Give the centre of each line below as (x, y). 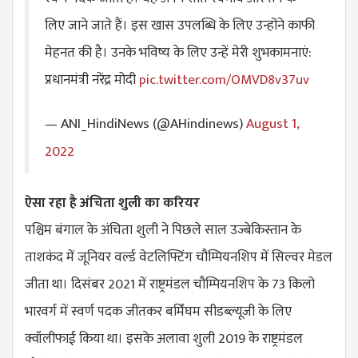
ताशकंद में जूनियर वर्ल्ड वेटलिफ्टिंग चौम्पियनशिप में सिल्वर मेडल (179, 258)
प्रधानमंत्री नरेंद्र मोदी (92, 80)
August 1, (272, 124)
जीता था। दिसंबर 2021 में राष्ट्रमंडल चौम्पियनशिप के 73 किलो (170, 285)
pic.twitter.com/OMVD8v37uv (224, 80)
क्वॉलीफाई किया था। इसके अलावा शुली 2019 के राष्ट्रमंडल (164, 339)
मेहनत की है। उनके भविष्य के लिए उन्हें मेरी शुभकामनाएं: (178, 53)
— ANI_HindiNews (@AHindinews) (145, 124)
